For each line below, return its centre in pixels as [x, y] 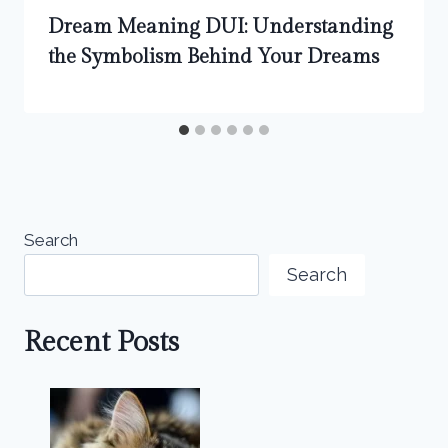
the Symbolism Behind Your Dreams [213, 57]
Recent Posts [101, 342]
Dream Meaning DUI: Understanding [220, 27]
